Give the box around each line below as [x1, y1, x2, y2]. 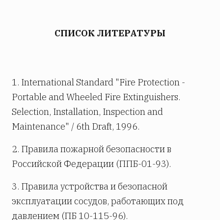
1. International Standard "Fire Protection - [12, 76, 185, 88]
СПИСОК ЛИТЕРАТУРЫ [55, 27, 165, 39]
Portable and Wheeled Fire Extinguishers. [12, 91, 180, 103]
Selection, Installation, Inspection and [12, 106, 163, 117]
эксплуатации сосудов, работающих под [12, 195, 184, 207]
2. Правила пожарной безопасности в [12, 143, 171, 155]
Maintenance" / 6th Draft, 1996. [12, 120, 139, 132]
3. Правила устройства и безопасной [12, 180, 167, 192]
